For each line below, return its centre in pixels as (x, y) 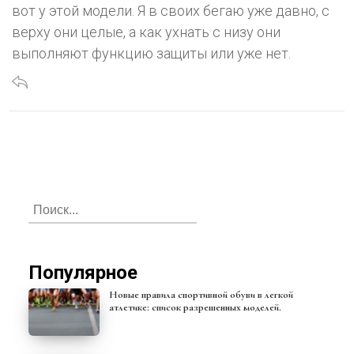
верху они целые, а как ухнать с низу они (146, 32)
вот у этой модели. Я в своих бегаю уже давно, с (171, 11)
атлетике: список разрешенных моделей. (195, 308)
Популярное (90, 273)
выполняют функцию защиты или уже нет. (151, 54)
